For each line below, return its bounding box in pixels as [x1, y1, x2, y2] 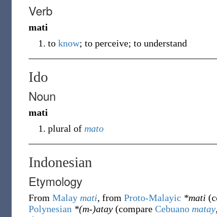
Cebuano [155, 203, 189, 214]
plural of [48, 123, 84, 134]
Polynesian [29, 203, 72, 214]
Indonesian [29, 154, 92, 170]
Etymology [29, 172, 82, 189]
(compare [113, 203, 155, 214]
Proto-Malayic [124, 192, 181, 203]
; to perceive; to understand [79, 38, 187, 48]
